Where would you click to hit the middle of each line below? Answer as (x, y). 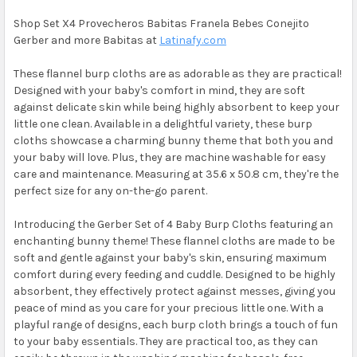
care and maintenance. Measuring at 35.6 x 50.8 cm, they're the (176, 174)
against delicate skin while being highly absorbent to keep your (176, 107)
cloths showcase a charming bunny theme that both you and (173, 140)
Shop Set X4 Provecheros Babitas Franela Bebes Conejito (161, 23)
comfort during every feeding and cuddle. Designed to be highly (174, 274)
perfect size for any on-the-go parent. (110, 190)
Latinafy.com (192, 40)
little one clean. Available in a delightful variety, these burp (163, 124)
